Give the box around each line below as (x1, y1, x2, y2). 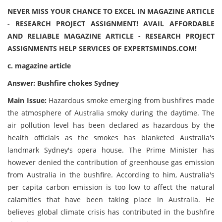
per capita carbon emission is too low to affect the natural (7, 182, 215, 192)
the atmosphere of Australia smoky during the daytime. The (7, 108, 215, 117)
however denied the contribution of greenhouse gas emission (7, 158, 215, 167)
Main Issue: (7, 96, 49, 105)
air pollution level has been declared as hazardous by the (7, 120, 215, 130)
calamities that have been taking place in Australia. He (7, 195, 215, 204)
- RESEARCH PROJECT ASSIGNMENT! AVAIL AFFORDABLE (7, 19, 215, 28)
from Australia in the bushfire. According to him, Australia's (7, 170, 215, 179)
